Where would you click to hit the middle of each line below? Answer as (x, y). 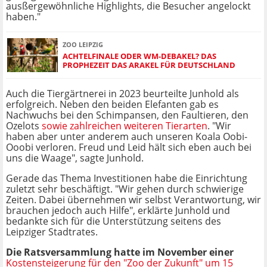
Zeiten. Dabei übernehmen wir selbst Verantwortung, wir (133, 200)
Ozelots (24, 126)
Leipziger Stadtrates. (52, 232)
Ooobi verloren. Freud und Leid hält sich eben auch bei (129, 148)
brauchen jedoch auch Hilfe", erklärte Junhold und (118, 211)
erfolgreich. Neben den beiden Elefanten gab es (112, 105)
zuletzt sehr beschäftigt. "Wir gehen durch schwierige (125, 189)
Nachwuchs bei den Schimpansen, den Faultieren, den (127, 115)
